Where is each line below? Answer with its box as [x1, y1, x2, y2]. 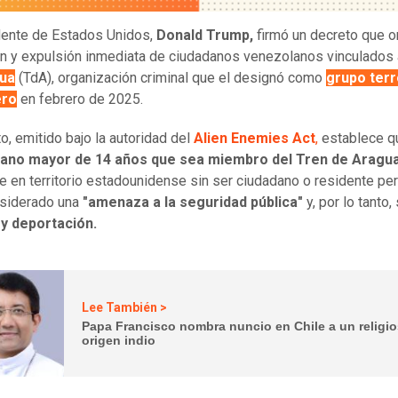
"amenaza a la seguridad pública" [83, 194, 303, 211]
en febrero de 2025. [17, 91, 143, 108]
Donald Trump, [156, 27, 253, 44]
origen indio [82, 332, 156, 347]
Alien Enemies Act [194, 130, 315, 147]
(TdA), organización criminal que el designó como [15, 69, 326, 87]
